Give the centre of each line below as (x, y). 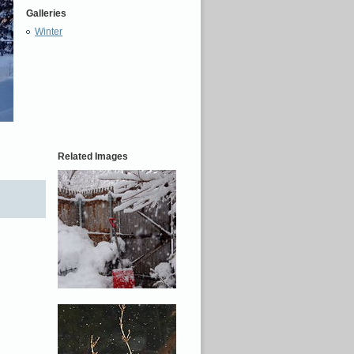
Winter (49, 32)
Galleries (46, 13)
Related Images (93, 156)
